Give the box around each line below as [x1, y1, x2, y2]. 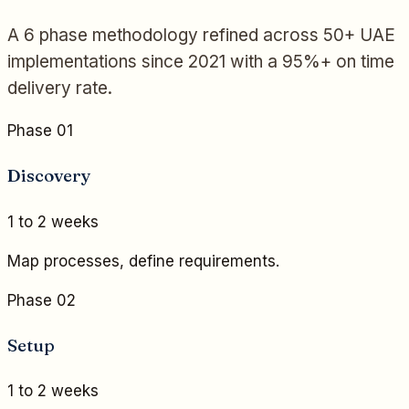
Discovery [7, 164, 91, 187]
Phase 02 [7, 290, 76, 309]
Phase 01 [7, 121, 73, 141]
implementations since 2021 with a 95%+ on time [7, 51, 394, 73]
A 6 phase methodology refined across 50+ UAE [7, 25, 395, 47]
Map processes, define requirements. [7, 251, 279, 270]
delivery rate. [7, 78, 112, 100]
